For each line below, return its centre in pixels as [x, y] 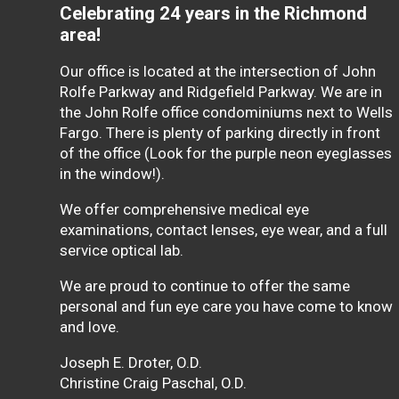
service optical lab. [122, 251]
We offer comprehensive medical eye [185, 210]
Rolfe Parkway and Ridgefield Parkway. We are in [221, 92]
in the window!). [113, 174]
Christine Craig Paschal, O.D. [154, 383]
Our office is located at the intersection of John [218, 72]
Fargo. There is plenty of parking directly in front [220, 133]
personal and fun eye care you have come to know [227, 307]
